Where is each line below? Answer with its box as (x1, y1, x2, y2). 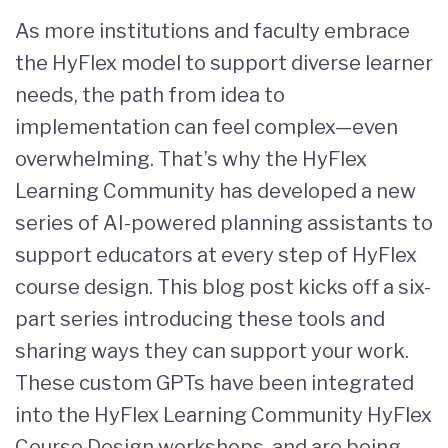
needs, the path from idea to (15, 83, 285, 107)
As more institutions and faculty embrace (15, 19, 410, 43)
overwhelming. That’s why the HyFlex (15, 147, 367, 171)
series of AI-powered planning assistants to (15, 211, 433, 235)
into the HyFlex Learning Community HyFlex (15, 403, 432, 427)
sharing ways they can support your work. (15, 339, 409, 363)
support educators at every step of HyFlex (15, 243, 417, 267)
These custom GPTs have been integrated (15, 371, 414, 395)
